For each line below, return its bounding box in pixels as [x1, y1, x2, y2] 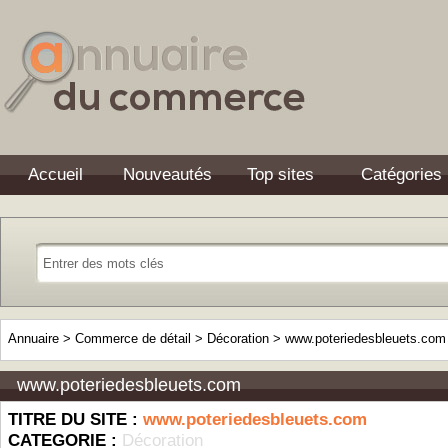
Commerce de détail [75, 331, 191, 346]
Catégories [360, 165, 442, 184]
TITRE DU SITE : [8, 410, 143, 429]
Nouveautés [123, 165, 212, 184]
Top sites [247, 165, 314, 184]
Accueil [27, 165, 83, 184]
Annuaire [8, 331, 59, 346]
